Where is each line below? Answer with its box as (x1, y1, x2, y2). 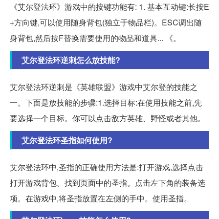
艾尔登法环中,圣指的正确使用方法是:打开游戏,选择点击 (10, 161, 203, 173)
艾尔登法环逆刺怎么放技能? (22, 54, 120, 66)
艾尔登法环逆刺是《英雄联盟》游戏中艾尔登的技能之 (10, 81, 197, 92)
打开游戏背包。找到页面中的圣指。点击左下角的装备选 (10, 176, 205, 188)
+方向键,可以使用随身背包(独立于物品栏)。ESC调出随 (10, 16, 202, 28)
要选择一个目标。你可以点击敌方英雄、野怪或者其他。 (10, 112, 205, 124)
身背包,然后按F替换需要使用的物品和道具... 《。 (10, 32, 181, 44)
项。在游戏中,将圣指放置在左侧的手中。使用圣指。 (10, 192, 192, 204)
